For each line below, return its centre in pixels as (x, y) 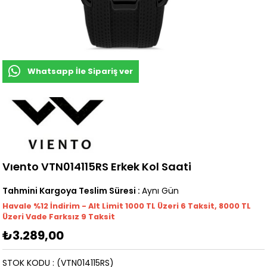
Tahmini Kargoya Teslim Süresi (69, 191)
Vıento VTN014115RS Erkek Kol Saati (97, 167)
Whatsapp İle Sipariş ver (80, 72)
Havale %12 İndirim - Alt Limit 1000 (74, 206)
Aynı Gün (161, 191)
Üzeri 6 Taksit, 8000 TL (204, 206)
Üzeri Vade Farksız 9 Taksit (59, 217)
